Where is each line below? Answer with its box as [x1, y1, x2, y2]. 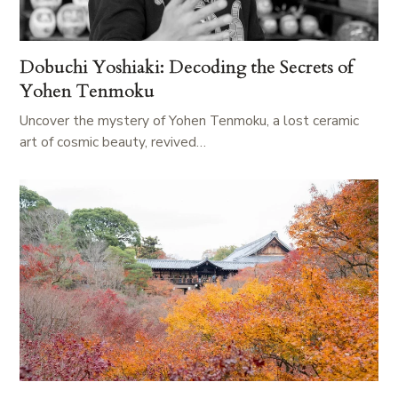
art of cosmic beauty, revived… [20, 131, 206, 151]
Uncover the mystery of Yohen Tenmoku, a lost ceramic [20, 110, 359, 130]
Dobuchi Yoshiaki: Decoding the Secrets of [20, 54, 353, 79]
